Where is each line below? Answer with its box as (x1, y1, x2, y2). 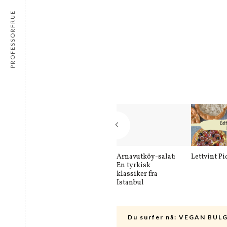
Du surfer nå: (128, 213, 177, 221)
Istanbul (117, 178, 144, 188)
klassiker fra (117, 169, 158, 179)
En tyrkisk (117, 161, 150, 171)
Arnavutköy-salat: (117, 152, 175, 162)
